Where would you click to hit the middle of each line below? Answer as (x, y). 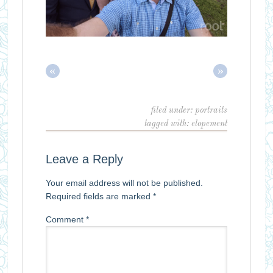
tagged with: (168, 124)
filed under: (173, 111)
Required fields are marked (99, 197)
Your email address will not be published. (124, 183)
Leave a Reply (84, 159)
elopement (210, 124)
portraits (211, 111)
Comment (66, 220)
